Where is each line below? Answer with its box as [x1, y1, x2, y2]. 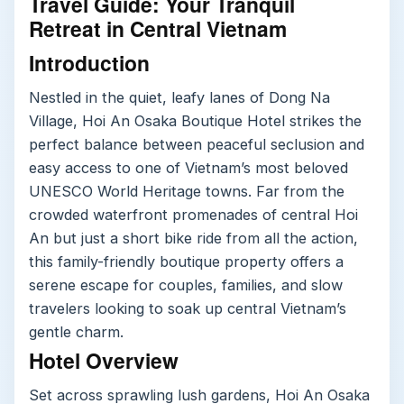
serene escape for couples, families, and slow [29, 276, 343, 295]
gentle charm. [29, 323, 124, 342]
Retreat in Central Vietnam [29, 13, 287, 43]
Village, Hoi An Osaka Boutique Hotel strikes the [29, 112, 362, 131]
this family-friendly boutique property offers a [29, 252, 344, 271]
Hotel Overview [29, 345, 179, 376]
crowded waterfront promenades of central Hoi [29, 206, 358, 225]
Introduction [29, 48, 150, 78]
